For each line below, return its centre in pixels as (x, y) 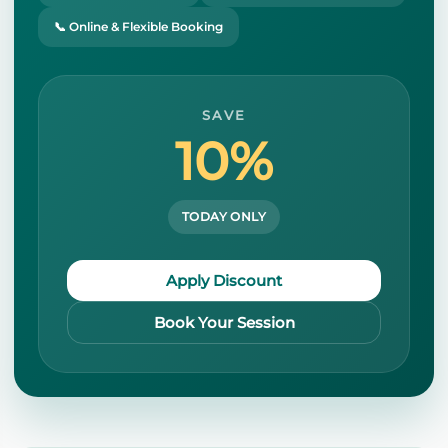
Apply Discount (224, 280)
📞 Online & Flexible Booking (138, 26)
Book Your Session (224, 322)
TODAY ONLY (224, 216)
